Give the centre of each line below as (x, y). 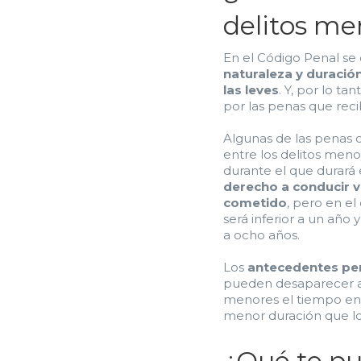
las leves (251, 90)
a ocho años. (263, 235)
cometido (255, 203)
